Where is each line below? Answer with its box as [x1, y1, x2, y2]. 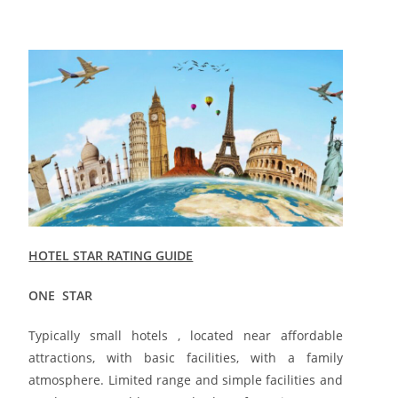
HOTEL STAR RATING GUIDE [28, 246, 194, 264]
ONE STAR [28, 286, 93, 304]
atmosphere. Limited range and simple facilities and [28, 370, 343, 388]
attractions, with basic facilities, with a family [28, 348, 343, 366]
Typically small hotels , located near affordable [28, 326, 343, 344]
